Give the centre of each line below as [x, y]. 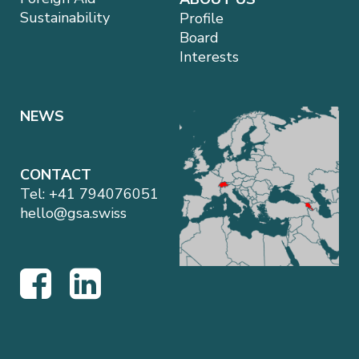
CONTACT [56, 174]
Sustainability [65, 17]
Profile [202, 18]
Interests [209, 56]
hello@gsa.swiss [73, 213]
